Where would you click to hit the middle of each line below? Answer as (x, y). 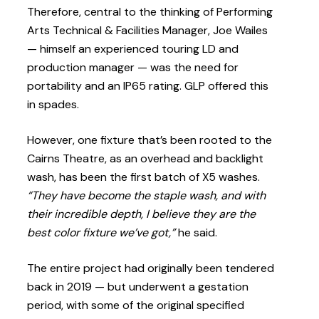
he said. (197, 233)
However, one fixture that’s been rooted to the (150, 140)
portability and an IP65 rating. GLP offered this (148, 86)
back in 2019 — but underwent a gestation (138, 287)
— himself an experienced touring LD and (133, 49)
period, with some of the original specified (136, 305)
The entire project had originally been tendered (151, 268)
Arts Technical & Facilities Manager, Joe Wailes (148, 31)
